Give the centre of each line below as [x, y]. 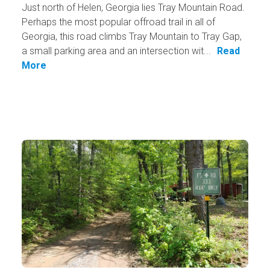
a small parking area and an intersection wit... [116, 51]
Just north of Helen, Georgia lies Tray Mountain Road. [133, 8]
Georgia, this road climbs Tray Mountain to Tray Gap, [131, 37]
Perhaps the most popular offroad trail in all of [118, 22]
